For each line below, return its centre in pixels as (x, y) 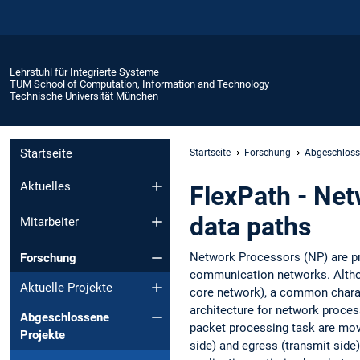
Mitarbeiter (49, 222)
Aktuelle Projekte (66, 287)
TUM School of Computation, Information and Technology (139, 84)
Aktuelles (45, 186)
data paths (250, 226)
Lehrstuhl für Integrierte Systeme (84, 72)
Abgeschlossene (65, 317)
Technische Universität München (84, 96)
